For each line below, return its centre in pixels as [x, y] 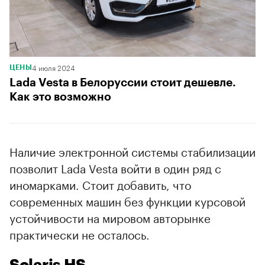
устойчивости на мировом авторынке [110, 217]
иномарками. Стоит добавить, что [100, 184]
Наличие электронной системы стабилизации [132, 151]
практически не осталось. [80, 233]
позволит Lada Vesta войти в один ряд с [115, 167]
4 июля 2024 [54, 67]
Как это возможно [60, 96]
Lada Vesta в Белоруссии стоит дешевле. [123, 82]
